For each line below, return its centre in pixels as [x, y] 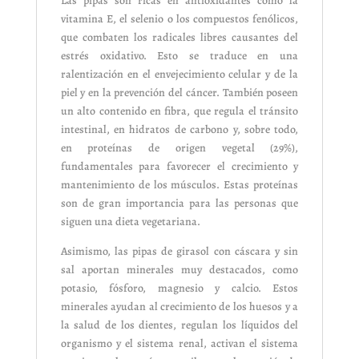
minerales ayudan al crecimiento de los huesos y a [179, 307]
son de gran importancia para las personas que [179, 204]
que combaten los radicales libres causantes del [179, 38]
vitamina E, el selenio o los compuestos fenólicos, [179, 19]
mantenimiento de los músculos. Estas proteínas [179, 185]
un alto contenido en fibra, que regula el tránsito [179, 111]
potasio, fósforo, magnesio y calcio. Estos [179, 288]
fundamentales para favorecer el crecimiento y [179, 167]
